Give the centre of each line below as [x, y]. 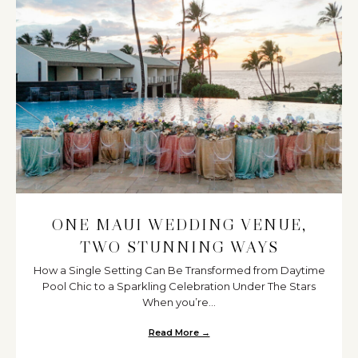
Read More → [179, 333]
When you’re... [179, 302]
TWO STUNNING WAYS [179, 247]
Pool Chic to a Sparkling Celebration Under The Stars [179, 286]
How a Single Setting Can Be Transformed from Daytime [179, 270]
